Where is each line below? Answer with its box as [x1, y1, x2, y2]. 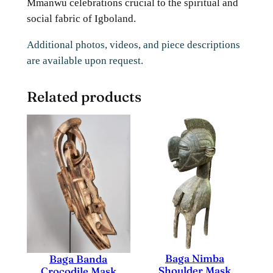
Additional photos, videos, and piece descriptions [26, 38, 240, 51]
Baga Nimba [165, 252, 224, 265]
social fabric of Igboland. [26, 12, 136, 24]
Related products [26, 87, 141, 105]
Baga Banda [49, 252, 108, 265]
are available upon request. [26, 54, 143, 66]
